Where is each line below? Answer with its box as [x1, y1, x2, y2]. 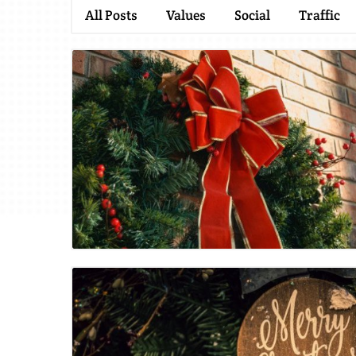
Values [166, 6, 206, 24]
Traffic [299, 6, 340, 24]
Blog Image [219, 159, 284, 176]
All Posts [85, 6, 137, 24]
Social [234, 6, 270, 24]
